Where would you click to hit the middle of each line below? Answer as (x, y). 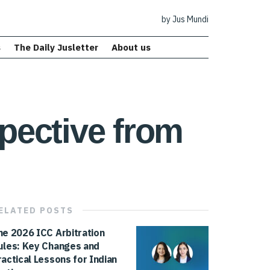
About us (131, 47)
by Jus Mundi (185, 20)
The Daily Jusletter (56, 47)
